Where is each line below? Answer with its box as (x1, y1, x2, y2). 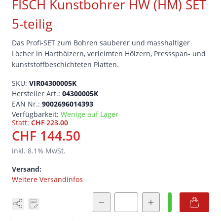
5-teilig (12, 15, 52, 33)
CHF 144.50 (12, 127, 80, 145)
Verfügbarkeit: (12, 110, 59, 119)
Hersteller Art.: (12, 89, 60, 99)
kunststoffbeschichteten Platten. (12, 60, 119, 70)
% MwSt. (37, 146, 66, 156)
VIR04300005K (29, 78, 76, 88)
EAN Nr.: (12, 99, 40, 109)
